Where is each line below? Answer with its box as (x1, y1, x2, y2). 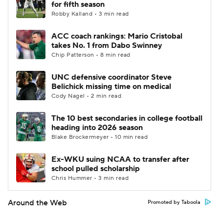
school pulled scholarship (51, 164, 140, 174)
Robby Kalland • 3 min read (51, 10, 129, 18)
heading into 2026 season (51, 123, 143, 132)
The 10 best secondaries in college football (51, 113, 202, 123)
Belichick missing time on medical (51, 82, 171, 91)
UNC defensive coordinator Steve (51, 72, 172, 82)
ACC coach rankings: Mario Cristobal (51, 31, 182, 41)
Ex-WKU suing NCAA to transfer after (51, 154, 189, 164)
